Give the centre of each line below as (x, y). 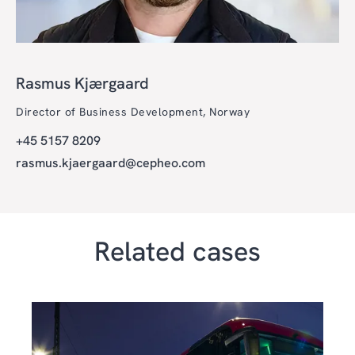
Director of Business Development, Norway (133, 111)
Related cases (177, 251)
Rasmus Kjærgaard (82, 84)
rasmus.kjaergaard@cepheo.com (111, 162)
